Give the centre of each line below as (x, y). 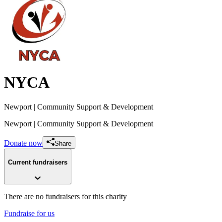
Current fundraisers (38, 163)
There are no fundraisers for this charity (65, 197)
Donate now (23, 143)
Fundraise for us (29, 214)
